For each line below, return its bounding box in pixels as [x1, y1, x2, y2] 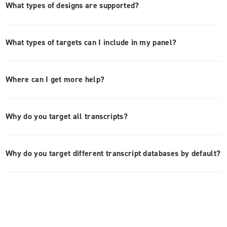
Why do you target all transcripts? [6, 111, 128, 122]
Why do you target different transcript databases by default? [6, 148, 221, 159]
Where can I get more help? [6, 74, 105, 85]
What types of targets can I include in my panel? [6, 37, 177, 48]
